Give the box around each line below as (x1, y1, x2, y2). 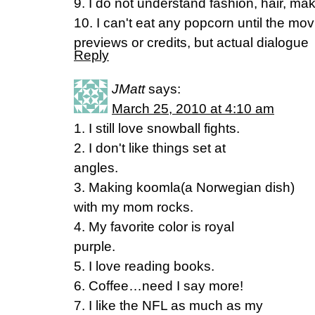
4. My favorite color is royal (74, 219, 234, 234)
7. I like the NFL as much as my (74, 298, 263, 313)
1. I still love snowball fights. (74, 121, 240, 136)
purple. (74, 239, 115, 254)
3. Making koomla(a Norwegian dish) (74, 180, 295, 195)
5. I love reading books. (74, 259, 214, 274)
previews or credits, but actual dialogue (74, 35, 309, 50)
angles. (74, 160, 118, 175)
